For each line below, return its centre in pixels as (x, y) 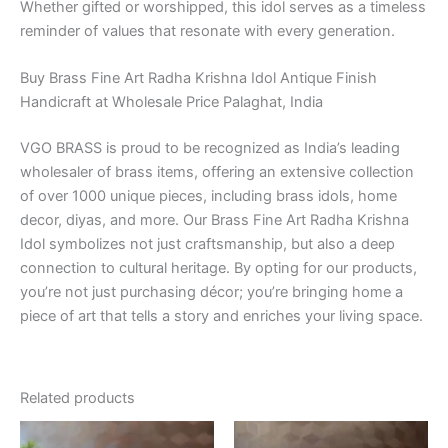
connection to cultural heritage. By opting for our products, (218, 268)
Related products (77, 398)
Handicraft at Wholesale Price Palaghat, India (171, 102)
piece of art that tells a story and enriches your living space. (221, 316)
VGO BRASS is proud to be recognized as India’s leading (210, 148)
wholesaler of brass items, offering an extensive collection (217, 172)
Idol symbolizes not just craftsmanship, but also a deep (207, 244)
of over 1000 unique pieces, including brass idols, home (208, 196)
